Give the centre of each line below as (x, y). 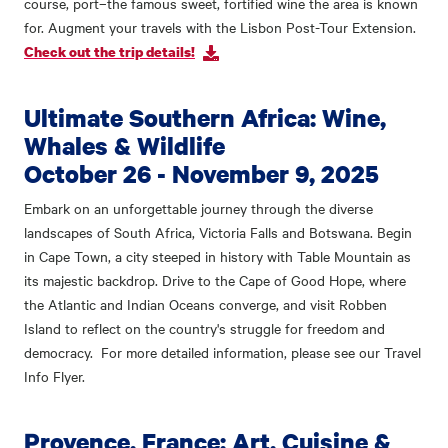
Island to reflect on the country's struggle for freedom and (204, 328)
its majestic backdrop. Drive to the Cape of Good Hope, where (215, 280)
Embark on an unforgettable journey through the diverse (198, 208)
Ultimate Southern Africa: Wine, (205, 118)
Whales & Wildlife (124, 146)
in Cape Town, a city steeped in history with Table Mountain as (217, 256)
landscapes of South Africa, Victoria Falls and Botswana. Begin (218, 232)
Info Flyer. (56, 376)
